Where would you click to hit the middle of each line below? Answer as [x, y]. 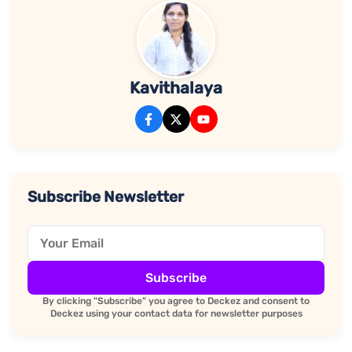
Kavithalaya [176, 88]
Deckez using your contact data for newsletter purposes [176, 314]
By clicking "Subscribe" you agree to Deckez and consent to [176, 301]
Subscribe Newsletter [106, 197]
